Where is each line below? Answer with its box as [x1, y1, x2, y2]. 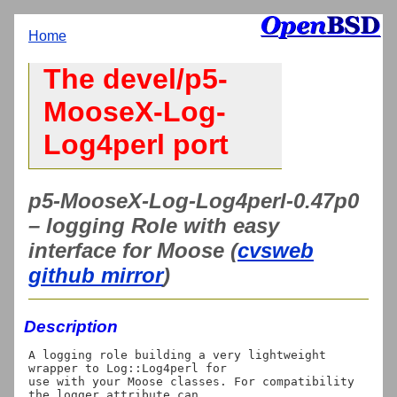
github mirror [28, 262, 163, 287]
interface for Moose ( [28, 237, 237, 262]
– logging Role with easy [28, 213, 279, 237]
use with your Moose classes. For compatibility [28, 374, 354, 388]
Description [24, 316, 118, 336]
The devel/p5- [43, 63, 228, 96]
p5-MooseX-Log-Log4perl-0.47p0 [28, 188, 359, 213]
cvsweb [237, 237, 314, 262]
